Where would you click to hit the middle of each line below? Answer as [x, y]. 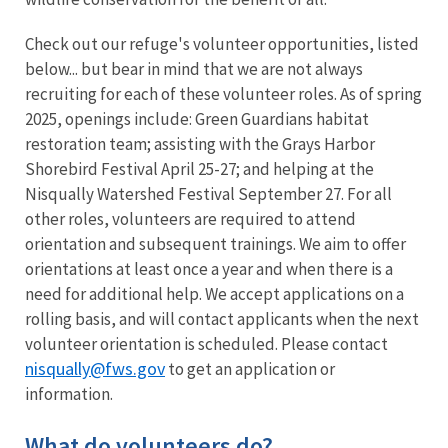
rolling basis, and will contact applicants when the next [222, 318]
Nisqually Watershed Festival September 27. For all [208, 193]
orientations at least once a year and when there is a [209, 268]
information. [69, 393]
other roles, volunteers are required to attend [190, 218]
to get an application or [250, 368]
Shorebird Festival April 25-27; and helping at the [199, 168]
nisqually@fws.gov [95, 368]
